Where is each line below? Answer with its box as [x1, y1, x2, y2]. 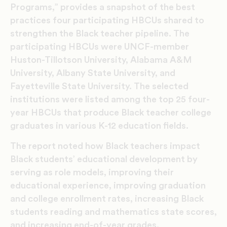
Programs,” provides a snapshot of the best [10, 2, 195, 12]
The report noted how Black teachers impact [10, 141, 200, 150]
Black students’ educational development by [10, 154, 198, 164]
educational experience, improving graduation [10, 180, 206, 190]
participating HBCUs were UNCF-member [10, 42, 189, 51]
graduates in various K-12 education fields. [10, 121, 188, 130]
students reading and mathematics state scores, [10, 207, 217, 216]
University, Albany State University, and [10, 68, 175, 78]
